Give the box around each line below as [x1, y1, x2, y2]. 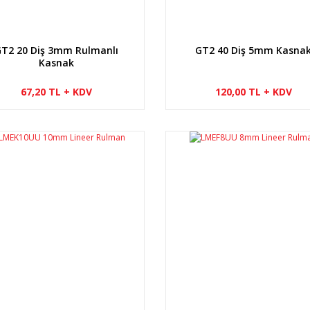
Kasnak [38, 55, 74, 69]
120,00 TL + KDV [215, 84, 292, 98]
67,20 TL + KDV [20, 84, 92, 98]
